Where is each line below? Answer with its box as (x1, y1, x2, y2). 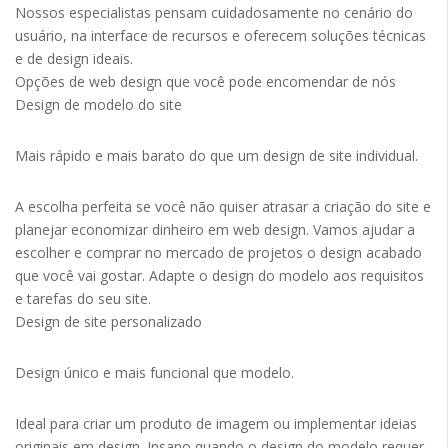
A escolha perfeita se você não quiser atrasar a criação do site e (15, 197, 431, 217)
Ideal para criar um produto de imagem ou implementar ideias (15, 414, 417, 434)
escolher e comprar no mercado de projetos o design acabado (15, 243, 422, 263)
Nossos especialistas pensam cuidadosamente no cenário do (15, 3, 413, 23)
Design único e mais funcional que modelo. (15, 363, 294, 383)
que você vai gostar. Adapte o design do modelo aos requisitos (15, 266, 424, 286)
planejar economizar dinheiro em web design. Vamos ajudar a (15, 220, 415, 240)
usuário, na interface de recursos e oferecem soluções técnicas (15, 26, 426, 46)
